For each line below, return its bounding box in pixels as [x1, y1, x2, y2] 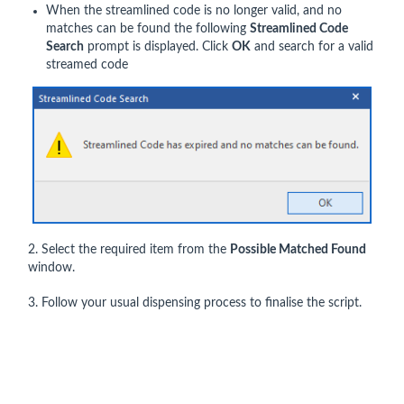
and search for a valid [251, 41, 373, 54]
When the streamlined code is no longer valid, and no [46, 5, 342, 18]
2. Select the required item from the [28, 243, 230, 257]
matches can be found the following [46, 23, 250, 36]
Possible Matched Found [230, 243, 366, 257]
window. [28, 262, 75, 275]
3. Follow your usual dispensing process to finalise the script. [28, 297, 362, 310]
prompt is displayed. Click [84, 41, 232, 54]
